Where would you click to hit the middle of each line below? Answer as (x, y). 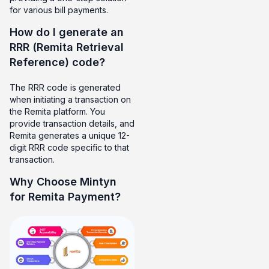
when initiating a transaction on (70, 99)
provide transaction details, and (72, 123)
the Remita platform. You (57, 111)
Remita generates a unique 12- (70, 135)
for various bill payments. (59, 10)
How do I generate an (67, 32)
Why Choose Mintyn (63, 182)
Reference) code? (57, 62)
